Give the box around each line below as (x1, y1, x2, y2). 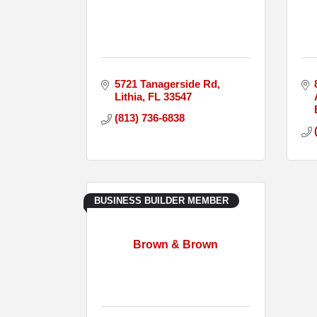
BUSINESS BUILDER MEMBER (94, 195, 229, 206)
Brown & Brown (133, 238, 219, 250)
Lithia (114, 90, 142, 103)
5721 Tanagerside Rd (114, 77, 217, 90)
